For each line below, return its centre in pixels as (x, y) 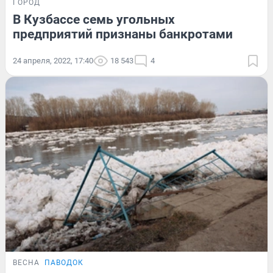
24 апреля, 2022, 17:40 (53, 61)
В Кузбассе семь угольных (94, 20)
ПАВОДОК (64, 262)
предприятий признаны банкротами (123, 34)
